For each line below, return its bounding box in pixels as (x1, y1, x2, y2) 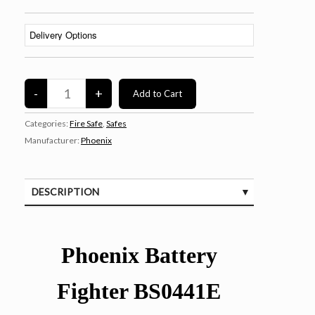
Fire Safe (70, 118, 103, 129)
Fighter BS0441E (57, 278, 221, 304)
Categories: (25, 118, 70, 129)
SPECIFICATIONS (32, 212, 113, 225)
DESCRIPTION (32, 186, 99, 198)
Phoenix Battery (60, 242, 217, 268)
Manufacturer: (25, 135, 81, 146)
